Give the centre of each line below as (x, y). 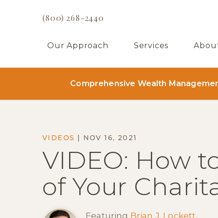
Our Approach (78, 45)
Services (151, 45)
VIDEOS (59, 138)
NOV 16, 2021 (110, 138)
